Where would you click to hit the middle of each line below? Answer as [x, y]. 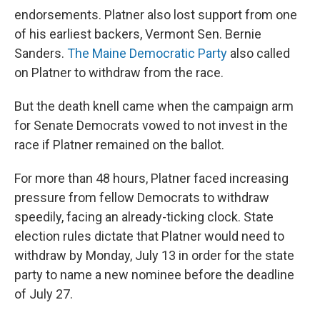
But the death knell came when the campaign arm [154, 106]
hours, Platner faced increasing [201, 178]
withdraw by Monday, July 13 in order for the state [154, 255]
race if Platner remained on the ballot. [119, 145]
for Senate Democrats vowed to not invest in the [151, 125]
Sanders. [41, 53]
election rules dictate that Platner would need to [149, 236]
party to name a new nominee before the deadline [154, 275]
